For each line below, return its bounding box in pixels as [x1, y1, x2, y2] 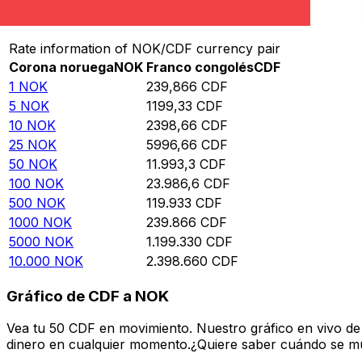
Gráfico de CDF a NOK [6, 286, 169, 305]
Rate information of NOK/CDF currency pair [9, 40, 280, 57]
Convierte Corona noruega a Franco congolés [6, 6, 301, 23]
